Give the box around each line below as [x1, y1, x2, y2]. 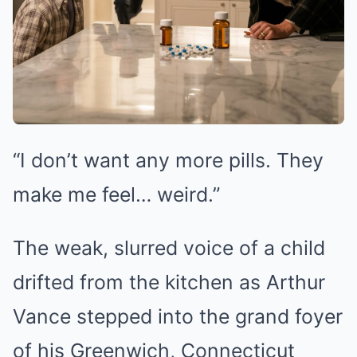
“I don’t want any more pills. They [13, 148, 324, 172]
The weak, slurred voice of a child [13, 236, 325, 260]
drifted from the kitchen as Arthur [13, 270, 325, 294]
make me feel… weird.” [13, 182, 220, 206]
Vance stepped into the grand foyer [13, 304, 343, 328]
